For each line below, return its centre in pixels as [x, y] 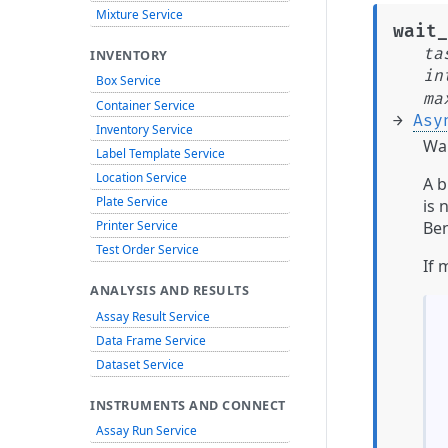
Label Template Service [160, 152]
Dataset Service [139, 363]
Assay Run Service [146, 430]
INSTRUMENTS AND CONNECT [188, 405]
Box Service [128, 80]
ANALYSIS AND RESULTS [169, 290]
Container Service [145, 104]
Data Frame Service [150, 339]
